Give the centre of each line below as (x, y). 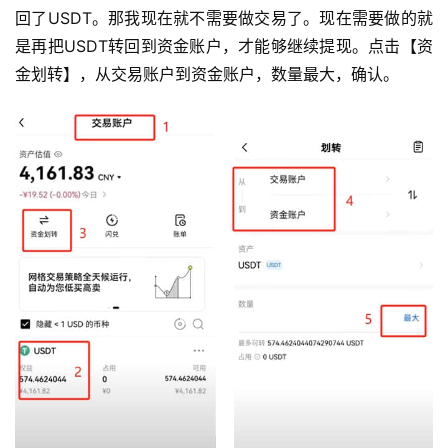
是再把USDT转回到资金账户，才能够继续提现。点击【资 (224, 45)
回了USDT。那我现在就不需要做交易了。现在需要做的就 (224, 17)
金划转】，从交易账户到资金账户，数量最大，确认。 (207, 73)
